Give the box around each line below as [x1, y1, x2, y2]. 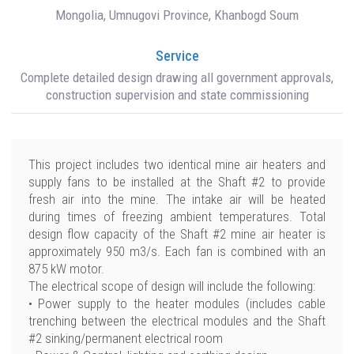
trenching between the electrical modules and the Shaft [28, 313, 326, 329]
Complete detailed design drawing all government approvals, [21, 70, 333, 85]
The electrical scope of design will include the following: [28, 278, 315, 294]
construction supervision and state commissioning [45, 87, 309, 103]
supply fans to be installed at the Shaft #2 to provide [28, 174, 326, 190]
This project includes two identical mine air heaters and [28, 156, 326, 172]
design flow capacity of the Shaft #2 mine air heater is [28, 226, 326, 242]
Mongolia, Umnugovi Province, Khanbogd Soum [55, 7, 299, 23]
